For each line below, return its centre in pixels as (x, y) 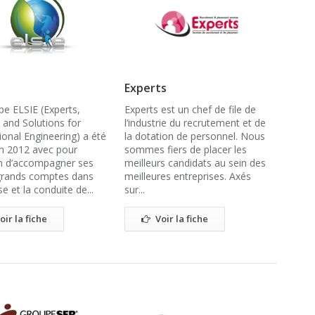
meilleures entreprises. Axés (188, 176)
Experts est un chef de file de (190, 109)
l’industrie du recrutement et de (195, 123)
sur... (135, 189)
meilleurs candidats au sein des (195, 163)
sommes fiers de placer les (186, 149)
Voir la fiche (182, 219)
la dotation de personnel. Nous (195, 136)
